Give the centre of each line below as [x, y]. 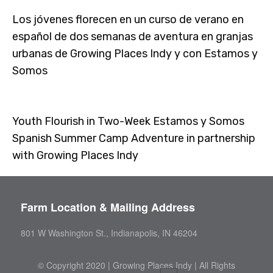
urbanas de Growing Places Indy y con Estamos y [135, 54]
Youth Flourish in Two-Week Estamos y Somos [128, 122]
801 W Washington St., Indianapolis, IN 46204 [109, 233]
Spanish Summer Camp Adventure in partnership [134, 139]
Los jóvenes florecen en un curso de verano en [128, 20]
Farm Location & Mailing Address [108, 207]
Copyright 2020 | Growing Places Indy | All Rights [141, 265]
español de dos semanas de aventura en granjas [133, 37]
